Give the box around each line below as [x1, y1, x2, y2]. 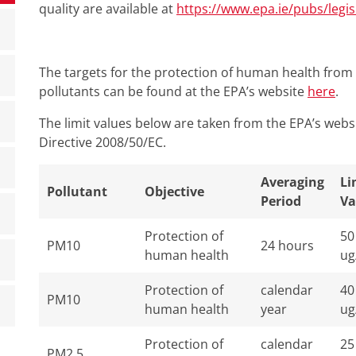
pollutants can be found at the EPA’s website [39, 83, 308, 100]
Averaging [261, 173, 324, 191]
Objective [145, 183, 204, 200]
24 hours [261, 237, 314, 254]
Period [261, 192, 301, 210]
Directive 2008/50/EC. [39, 133, 166, 151]
